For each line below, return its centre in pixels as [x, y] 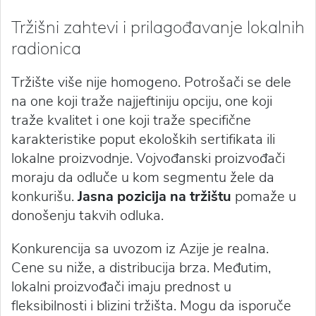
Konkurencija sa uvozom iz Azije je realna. [140, 249]
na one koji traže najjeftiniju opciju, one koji [142, 102]
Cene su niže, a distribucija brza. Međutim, [141, 268]
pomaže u [266, 197]
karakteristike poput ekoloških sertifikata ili [143, 140]
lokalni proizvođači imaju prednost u [121, 287]
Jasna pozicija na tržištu [156, 197]
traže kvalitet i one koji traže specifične [131, 121]
